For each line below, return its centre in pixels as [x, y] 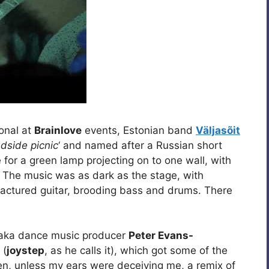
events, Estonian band [139, 130]
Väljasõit [218, 130]
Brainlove [58, 130]
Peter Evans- [161, 235]
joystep [26, 250]
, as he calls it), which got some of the [136, 250]
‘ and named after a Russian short [140, 145]
